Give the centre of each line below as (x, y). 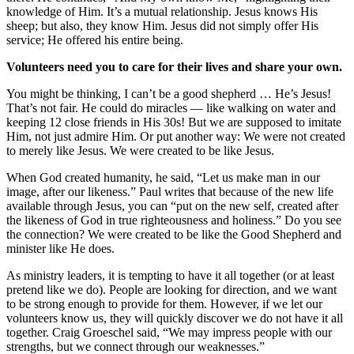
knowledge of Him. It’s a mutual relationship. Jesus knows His (162, 12)
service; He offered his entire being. (95, 40)
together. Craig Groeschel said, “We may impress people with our (169, 333)
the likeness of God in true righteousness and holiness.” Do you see (174, 220)
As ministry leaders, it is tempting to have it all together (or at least (170, 276)
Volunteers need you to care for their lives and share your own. (174, 67)
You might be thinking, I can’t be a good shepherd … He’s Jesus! (169, 94)
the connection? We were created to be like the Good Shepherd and (174, 235)
